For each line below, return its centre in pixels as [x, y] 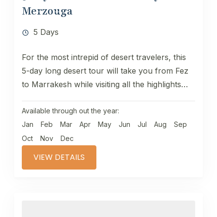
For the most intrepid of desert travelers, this [104, 57]
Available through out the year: [70, 110]
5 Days [46, 32]
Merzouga [47, 11]
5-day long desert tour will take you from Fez [105, 70]
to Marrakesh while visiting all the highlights [101, 84]
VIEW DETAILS [59, 157]
